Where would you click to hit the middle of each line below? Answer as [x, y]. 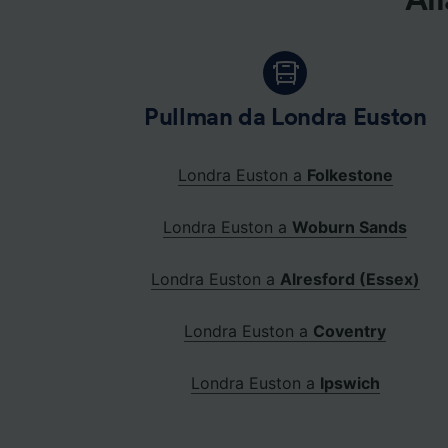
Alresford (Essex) [349, 279]
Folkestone [349, 175]
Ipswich [349, 383]
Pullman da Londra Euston [285, 118]
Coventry [350, 331]
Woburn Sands [350, 227]
